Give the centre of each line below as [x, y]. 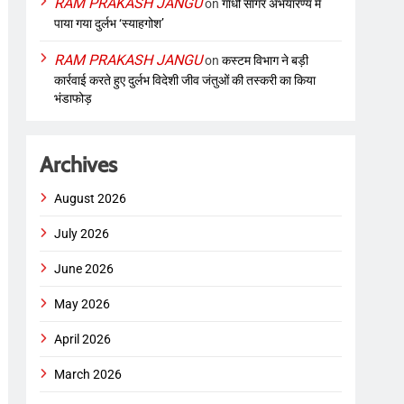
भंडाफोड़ [73, 98]
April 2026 [83, 339]
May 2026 [83, 303]
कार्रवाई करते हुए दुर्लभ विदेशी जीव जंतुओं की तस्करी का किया [185, 80]
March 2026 [88, 374]
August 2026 [91, 198]
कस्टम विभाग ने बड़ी [266, 60]
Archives [79, 164]
